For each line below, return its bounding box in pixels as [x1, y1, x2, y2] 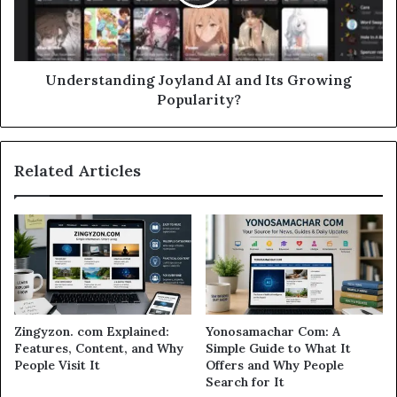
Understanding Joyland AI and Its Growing [45, 71, 352, 90]
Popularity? [156, 90, 241, 109]
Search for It [206, 374, 284, 391]
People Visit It [14, 357, 100, 374]
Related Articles [14, 160, 141, 182]
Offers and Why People [206, 357, 344, 374]
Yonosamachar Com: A [206, 323, 340, 340]
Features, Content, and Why [14, 340, 183, 357]
